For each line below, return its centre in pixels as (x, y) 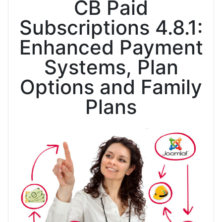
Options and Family (111, 87)
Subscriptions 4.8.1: (111, 27)
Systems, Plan (111, 67)
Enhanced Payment (111, 47)
